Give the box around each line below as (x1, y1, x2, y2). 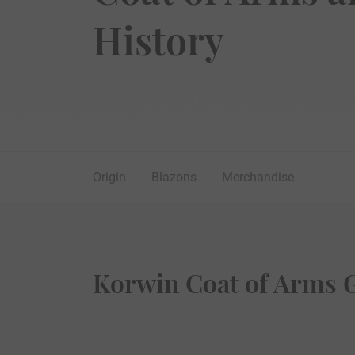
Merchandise (222, 169, 294, 185)
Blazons (151, 169, 197, 185)
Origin (93, 169, 126, 185)
